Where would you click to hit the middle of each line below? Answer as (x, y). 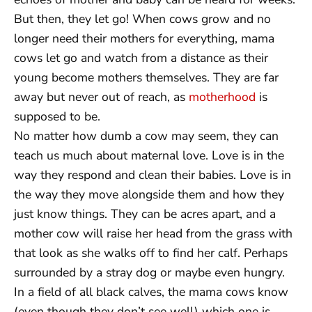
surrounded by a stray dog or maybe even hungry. (149, 272)
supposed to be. (57, 116)
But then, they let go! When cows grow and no (142, 18)
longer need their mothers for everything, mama (144, 38)
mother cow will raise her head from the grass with (153, 233)
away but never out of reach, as (101, 96)
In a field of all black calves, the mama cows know (151, 291)
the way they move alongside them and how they (149, 194)
